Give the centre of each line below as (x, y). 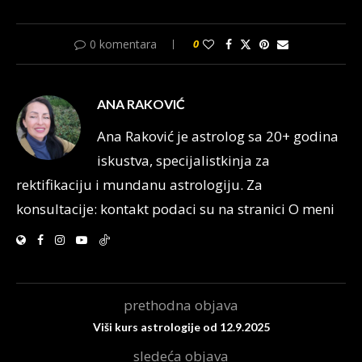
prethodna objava (181, 305)
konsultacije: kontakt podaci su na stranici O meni (175, 209)
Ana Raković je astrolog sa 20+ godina (218, 136)
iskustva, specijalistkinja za (183, 160)
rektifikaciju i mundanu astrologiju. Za (139, 185)
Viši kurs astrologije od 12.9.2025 (181, 327)
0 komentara (123, 44)
